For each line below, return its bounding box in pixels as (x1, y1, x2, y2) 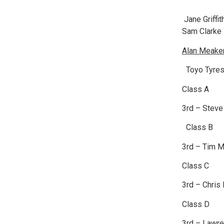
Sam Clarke (181, 26, 221, 36)
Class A (181, 84, 209, 94)
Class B (181, 122, 213, 132)
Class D (181, 199, 209, 209)
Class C (181, 161, 209, 171)
